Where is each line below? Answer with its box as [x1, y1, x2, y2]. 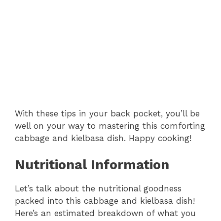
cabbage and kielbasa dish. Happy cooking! [15, 133, 191, 143]
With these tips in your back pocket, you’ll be [15, 108, 200, 118]
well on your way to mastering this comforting [15, 120, 205, 131]
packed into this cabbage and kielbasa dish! [15, 196, 195, 206]
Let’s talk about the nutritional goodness [15, 184, 182, 194]
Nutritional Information [15, 157, 169, 173]
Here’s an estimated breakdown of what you [15, 208, 196, 219]
